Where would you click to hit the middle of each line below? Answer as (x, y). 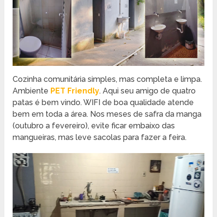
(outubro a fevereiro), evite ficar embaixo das (94, 125)
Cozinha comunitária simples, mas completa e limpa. (108, 79)
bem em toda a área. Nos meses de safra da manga (107, 114)
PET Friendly (75, 91)
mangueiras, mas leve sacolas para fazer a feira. (100, 137)
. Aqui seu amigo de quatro (148, 91)
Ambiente (32, 91)
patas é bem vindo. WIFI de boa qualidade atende (103, 102)
